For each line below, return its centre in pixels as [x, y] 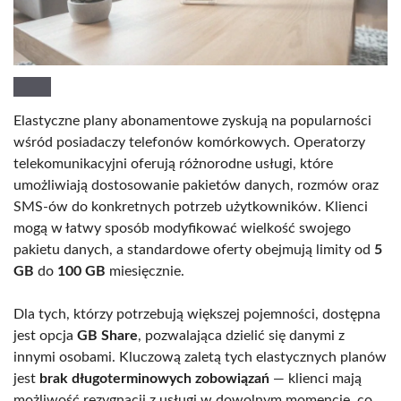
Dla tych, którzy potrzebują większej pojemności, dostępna [197, 314]
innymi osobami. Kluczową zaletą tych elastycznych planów [200, 357]
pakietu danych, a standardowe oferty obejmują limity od [194, 249]
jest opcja [45, 335]
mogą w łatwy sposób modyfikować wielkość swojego [182, 228]
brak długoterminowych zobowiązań [154, 378]
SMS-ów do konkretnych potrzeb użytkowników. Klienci [191, 206]
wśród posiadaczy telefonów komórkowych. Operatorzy [189, 142]
